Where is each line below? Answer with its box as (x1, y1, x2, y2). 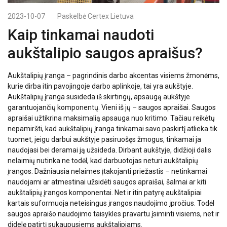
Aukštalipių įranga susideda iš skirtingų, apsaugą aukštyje (8, 92, 190, 101)
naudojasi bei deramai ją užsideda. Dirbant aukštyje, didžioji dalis (8, 145, 211, 154)
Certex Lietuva (88, 12, 134, 20)
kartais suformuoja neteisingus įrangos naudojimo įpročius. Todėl (8, 199, 214, 207)
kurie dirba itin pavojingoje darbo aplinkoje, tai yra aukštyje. (8, 82, 193, 90)
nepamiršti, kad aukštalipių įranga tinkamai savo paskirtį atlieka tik (8, 124, 217, 133)
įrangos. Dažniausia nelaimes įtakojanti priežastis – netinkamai (8, 167, 207, 175)
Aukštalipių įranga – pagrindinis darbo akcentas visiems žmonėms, (8, 71, 219, 80)
